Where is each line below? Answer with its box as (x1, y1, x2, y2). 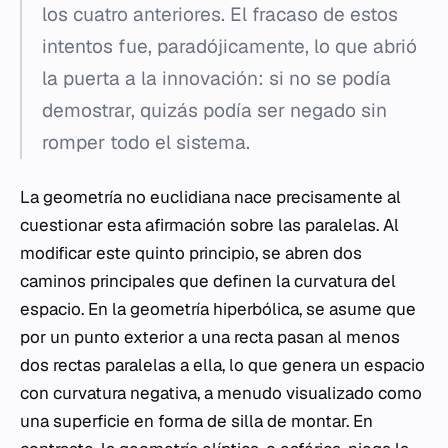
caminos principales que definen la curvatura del (20, 269, 396, 292)
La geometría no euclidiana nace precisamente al (20, 185, 401, 208)
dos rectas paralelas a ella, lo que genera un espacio (20, 353, 425, 376)
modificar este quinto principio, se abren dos (20, 241, 362, 264)
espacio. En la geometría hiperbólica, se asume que (20, 297, 416, 320)
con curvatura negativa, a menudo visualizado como (20, 381, 422, 404)
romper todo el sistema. (42, 129, 250, 155)
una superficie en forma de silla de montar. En (20, 409, 373, 432)
